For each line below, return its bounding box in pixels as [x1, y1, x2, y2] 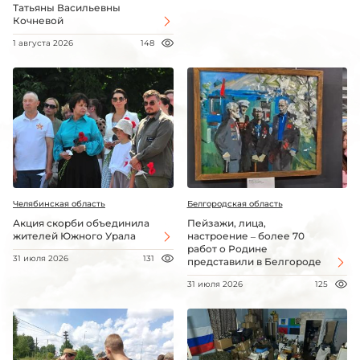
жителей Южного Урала [13, 229, 136, 242]
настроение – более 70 [186, 229, 305, 242]
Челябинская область [13, 198, 105, 209]
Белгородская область [186, 198, 283, 209]
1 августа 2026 [13, 38, 73, 49]
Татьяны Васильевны [13, 2, 121, 14]
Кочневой [13, 14, 63, 27]
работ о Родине [186, 242, 268, 255]
